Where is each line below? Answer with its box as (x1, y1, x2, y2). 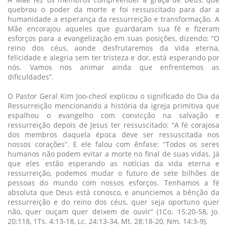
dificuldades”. (8, 72, 54, 82)
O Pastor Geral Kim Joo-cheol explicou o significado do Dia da (8, 91, 219, 101)
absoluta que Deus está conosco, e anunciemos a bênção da (8, 187, 219, 198)
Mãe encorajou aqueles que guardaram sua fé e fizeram (8, 24, 219, 34)
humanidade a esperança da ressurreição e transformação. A (8, 14, 219, 24)
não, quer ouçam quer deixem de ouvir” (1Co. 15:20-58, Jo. (8, 207, 219, 217)
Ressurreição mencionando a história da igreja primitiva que (8, 101, 219, 111)
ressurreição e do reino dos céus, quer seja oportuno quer (8, 197, 219, 207)
